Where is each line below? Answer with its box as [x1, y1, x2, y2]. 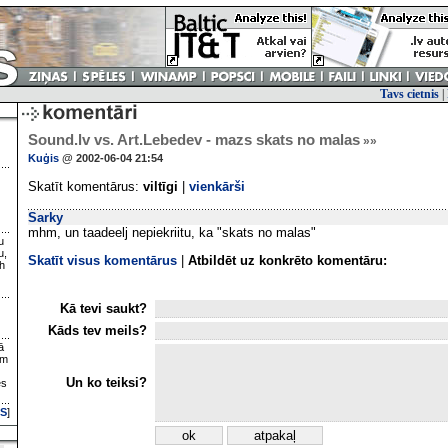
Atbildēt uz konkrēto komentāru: [188, 253, 387, 269]
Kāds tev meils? [48, 322, 151, 338]
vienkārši [189, 179, 245, 194]
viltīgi [143, 179, 178, 194]
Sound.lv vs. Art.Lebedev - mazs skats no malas [28, 132, 360, 148]
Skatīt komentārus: [28, 179, 143, 194]
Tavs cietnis [380, 87, 439, 101]
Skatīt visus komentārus [28, 253, 177, 269]
